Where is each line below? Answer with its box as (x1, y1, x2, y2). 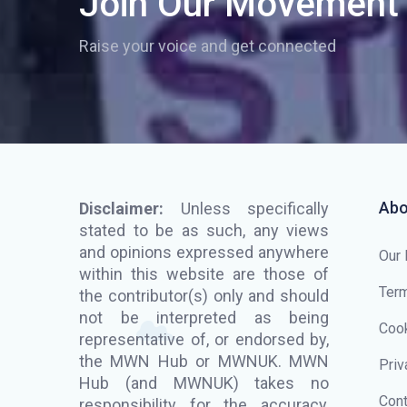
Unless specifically (164, 198, 329, 218)
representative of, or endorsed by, (79, 329, 329, 349)
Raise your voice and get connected (79, 35, 336, 55)
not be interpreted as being (79, 307, 329, 327)
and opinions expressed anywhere (79, 242, 329, 262)
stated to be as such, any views (79, 220, 329, 240)
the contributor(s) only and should (79, 285, 329, 305)
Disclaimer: (79, 198, 164, 218)
